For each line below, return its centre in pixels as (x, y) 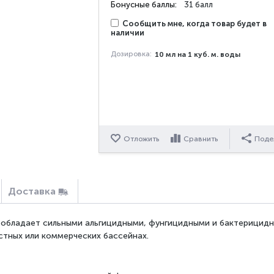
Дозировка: (131, 54)
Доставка (32, 191)
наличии (128, 33)
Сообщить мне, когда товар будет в (195, 24)
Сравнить (201, 139)
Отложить (142, 139)
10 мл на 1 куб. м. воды (198, 54)
